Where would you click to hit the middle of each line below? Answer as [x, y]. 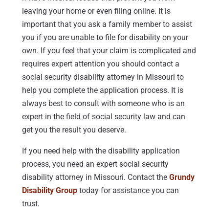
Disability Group [49, 190]
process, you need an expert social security [95, 164]
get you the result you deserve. [74, 130]
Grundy [182, 177]
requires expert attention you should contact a [100, 64]
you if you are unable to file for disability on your [105, 37]
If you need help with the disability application [101, 151]
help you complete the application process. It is [102, 90]
